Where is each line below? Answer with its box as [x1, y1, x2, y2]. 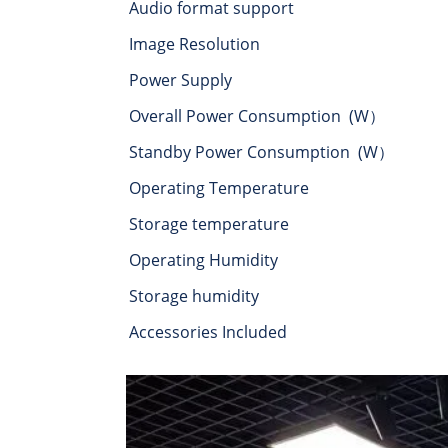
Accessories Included [129, 321, 287, 344]
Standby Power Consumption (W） [129, 141, 394, 164]
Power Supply [129, 69, 232, 92]
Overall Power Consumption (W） [129, 105, 385, 128]
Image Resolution [129, 33, 260, 56]
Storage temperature [129, 213, 289, 236]
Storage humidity [129, 285, 259, 308]
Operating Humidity [129, 249, 278, 272]
